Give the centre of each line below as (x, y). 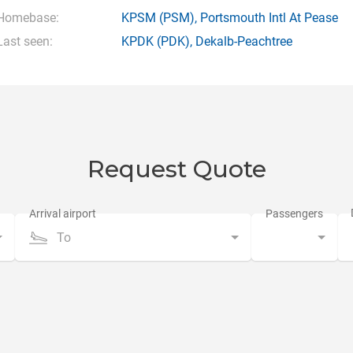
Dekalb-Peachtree (243, 41)
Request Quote (176, 169)
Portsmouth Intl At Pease (269, 18)
